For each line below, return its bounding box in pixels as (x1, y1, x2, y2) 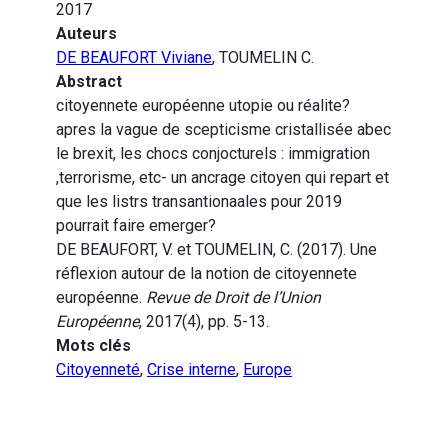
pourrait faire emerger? (56, 216, 216, 236)
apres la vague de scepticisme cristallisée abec (56, 120, 391, 140)
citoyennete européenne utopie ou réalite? (56, 96, 350, 116)
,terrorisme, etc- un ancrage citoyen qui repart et (56, 168, 389, 188)
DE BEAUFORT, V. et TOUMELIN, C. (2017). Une (56, 240, 377, 260)
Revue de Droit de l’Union (146, 288, 321, 308)
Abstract (56, 72, 122, 92)
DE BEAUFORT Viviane (56, 48, 212, 68)
